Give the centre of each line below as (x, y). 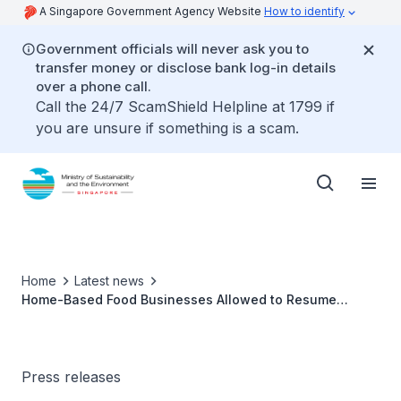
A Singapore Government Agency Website (152, 11)
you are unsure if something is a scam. (167, 128)
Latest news (109, 281)
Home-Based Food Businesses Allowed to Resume (179, 299)
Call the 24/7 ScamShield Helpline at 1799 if (185, 107)
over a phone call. (94, 86)
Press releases (71, 377)
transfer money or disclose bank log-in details (186, 68)
